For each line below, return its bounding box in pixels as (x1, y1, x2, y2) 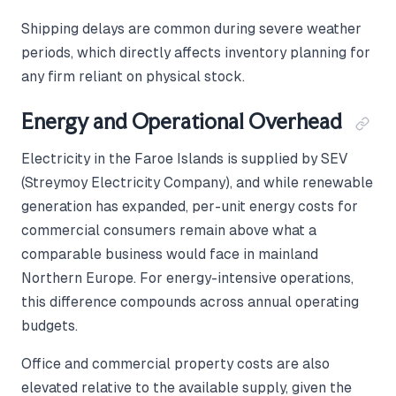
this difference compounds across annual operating (21, 294, 359, 310)
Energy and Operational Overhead (21, 109, 342, 135)
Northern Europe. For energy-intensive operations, (21, 270, 354, 286)
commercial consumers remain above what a (21, 223, 316, 239)
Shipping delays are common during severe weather (21, 21, 362, 37)
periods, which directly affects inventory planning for (21, 45, 370, 61)
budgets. (21, 318, 78, 334)
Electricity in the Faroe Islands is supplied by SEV (21, 151, 347, 167)
